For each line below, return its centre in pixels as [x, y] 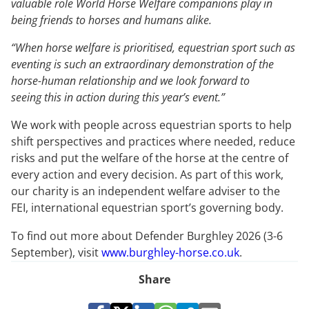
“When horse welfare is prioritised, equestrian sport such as [153, 47]
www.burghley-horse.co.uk [170, 252]
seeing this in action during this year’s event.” [120, 97]
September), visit [56, 252]
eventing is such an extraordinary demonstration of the [142, 64]
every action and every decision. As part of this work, [147, 175]
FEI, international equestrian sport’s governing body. [147, 208]
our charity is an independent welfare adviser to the [146, 191]
